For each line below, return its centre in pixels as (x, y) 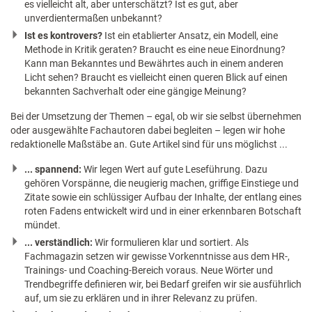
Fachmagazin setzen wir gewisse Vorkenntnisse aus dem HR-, (157, 256)
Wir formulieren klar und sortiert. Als (172, 242)
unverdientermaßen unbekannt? (93, 18)
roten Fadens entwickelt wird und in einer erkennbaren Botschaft (163, 211)
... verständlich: (60, 242)
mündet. (42, 225)
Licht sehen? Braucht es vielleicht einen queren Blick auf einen (156, 77)
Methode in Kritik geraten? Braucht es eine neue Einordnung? (155, 49)
